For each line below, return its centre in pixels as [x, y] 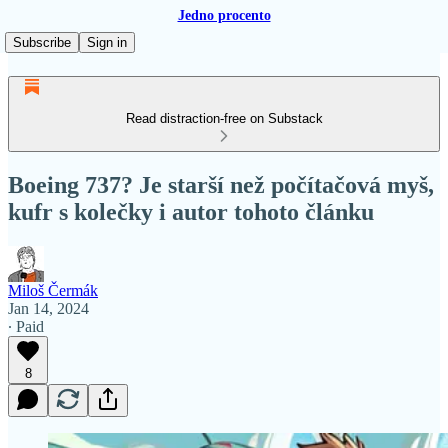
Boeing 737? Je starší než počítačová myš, [221, 184]
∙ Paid [26, 326]
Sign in [107, 42]
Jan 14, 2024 [48, 308]
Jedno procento [224, 15]
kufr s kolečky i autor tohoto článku [191, 211]
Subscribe [42, 42]
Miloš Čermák [53, 290]
